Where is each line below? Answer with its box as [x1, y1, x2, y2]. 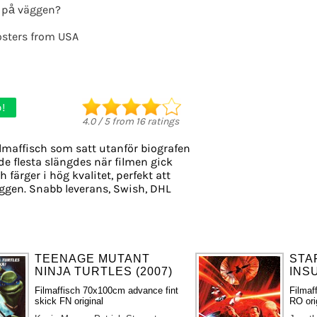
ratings [145, 115, 179, 127]
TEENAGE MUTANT [35, 252, 151, 265]
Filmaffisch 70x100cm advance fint [35, 284, 179, 296]
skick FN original [35, 295, 104, 306]
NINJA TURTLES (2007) [35, 265, 173, 277]
